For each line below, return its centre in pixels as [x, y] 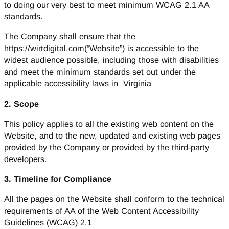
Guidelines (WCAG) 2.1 [48, 223]
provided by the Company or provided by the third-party [107, 147]
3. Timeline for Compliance [58, 179]
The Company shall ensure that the [70, 37]
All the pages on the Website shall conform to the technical [114, 199]
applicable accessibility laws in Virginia [78, 84]
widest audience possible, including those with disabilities [111, 60]
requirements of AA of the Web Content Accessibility [101, 211]
